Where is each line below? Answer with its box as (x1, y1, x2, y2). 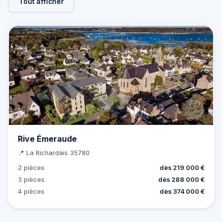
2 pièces (17, 164, 45, 171)
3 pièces (17, 175, 45, 183)
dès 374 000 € (159, 187, 205, 195)
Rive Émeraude (17, 133, 77, 144)
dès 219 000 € (159, 164, 205, 171)
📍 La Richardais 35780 (17, 149, 90, 157)
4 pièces (17, 187, 45, 195)
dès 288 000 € (158, 175, 205, 183)
